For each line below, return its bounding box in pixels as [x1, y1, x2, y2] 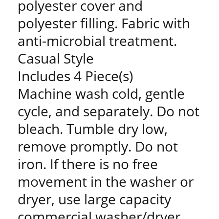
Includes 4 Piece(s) [18, 66, 133, 85]
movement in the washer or [18, 172, 194, 191]
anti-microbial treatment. [18, 31, 177, 50]
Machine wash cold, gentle [18, 84, 185, 103]
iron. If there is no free [18, 154, 158, 173]
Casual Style [18, 49, 94, 67]
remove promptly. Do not [18, 137, 178, 155]
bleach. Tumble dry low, [18, 119, 168, 138]
